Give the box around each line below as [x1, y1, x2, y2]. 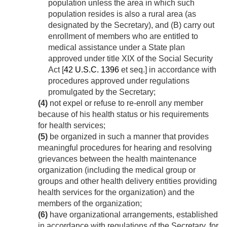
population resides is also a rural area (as [48, 10, 196, 19]
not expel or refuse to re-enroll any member [48, 99, 203, 108]
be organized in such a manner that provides [48, 132, 209, 141]
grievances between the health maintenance [38, 155, 197, 164]
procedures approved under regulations [48, 77, 190, 86]
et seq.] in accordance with [119, 65, 216, 74]
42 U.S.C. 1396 [64, 65, 119, 74]
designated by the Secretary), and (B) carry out [48, 21, 214, 30]
